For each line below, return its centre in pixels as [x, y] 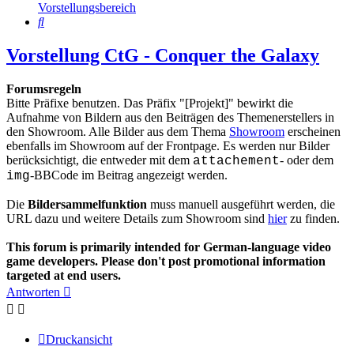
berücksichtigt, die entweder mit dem [100, 160]
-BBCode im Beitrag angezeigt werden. [129, 175]
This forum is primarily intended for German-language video [169, 247]
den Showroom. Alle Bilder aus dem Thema [118, 132]
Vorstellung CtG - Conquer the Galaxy [163, 56]
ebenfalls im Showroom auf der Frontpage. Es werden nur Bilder [168, 146]
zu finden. [313, 219]
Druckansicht [79, 340]
